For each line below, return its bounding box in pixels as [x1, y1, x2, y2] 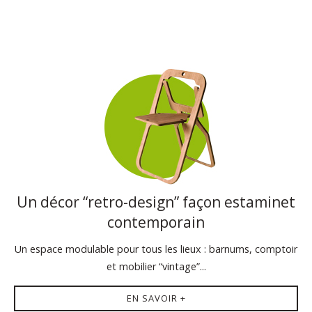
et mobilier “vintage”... [106, 259, 206, 273]
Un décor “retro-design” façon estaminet [17, 192, 295, 212]
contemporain [107, 212, 205, 232]
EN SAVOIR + [126, 291, 186, 304]
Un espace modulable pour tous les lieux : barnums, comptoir [15, 242, 297, 256]
